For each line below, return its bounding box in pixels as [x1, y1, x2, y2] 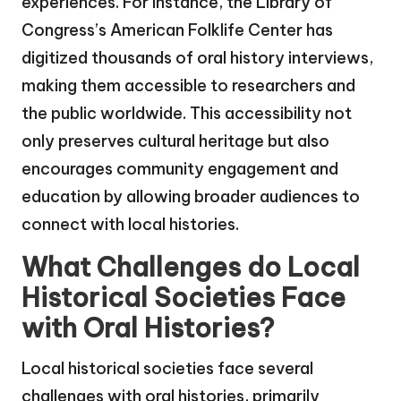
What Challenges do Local [21, 251, 360, 285]
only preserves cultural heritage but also [21, 131, 329, 152]
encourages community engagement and [21, 158, 338, 180]
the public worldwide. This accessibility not [21, 103, 352, 124]
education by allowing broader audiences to [21, 186, 360, 208]
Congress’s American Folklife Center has [21, 20, 333, 41]
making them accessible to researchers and [21, 75, 355, 97]
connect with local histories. [21, 214, 239, 235]
